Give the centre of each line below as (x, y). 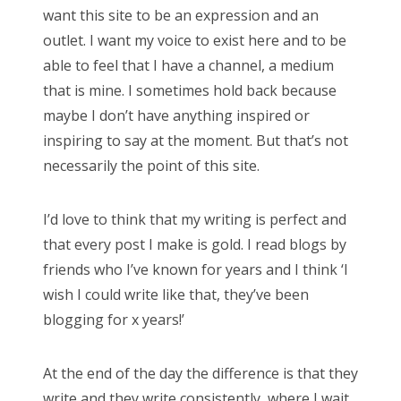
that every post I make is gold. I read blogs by (195, 245)
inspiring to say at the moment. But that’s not (196, 141)
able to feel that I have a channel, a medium (188, 66)
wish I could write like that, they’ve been (176, 295)
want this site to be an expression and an (181, 16)
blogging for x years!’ (114, 320)
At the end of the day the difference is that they (200, 374)
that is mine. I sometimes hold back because (190, 91)
